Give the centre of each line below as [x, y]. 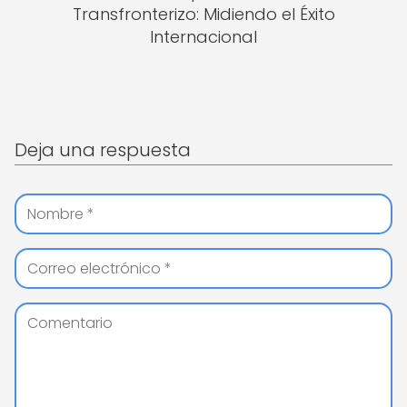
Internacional [203, 37]
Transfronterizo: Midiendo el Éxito [203, 14]
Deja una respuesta [103, 150]
